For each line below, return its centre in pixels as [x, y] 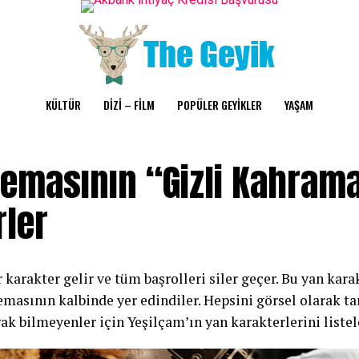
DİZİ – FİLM [129, 105]
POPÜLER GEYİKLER [220, 105]
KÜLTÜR [63, 105]
